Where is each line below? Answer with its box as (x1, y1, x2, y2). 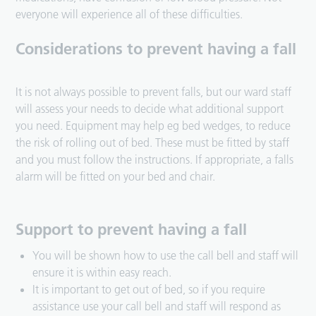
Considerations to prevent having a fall (16, 39, 297, 59)
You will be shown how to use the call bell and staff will (32, 248, 299, 263)
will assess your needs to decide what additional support (16, 102, 284, 116)
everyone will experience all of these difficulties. (16, 7, 243, 22)
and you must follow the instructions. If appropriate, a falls (16, 152, 294, 167)
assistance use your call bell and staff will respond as (32, 299, 281, 314)
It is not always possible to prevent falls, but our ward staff (16, 85, 292, 99)
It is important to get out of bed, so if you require (32, 282, 266, 297)
